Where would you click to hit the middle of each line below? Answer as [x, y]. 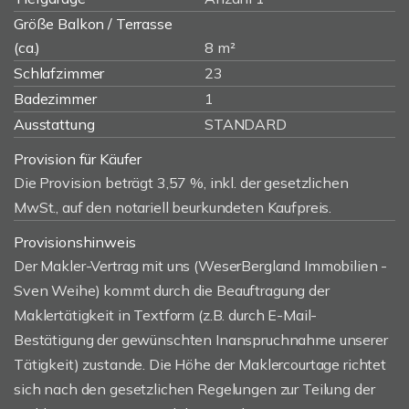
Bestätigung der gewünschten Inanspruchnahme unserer [201, 340]
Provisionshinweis [75, 242]
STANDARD [246, 124]
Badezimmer [55, 99]
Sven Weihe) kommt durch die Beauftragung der [172, 290]
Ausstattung [54, 124]
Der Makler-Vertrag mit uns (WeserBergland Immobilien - [201, 266]
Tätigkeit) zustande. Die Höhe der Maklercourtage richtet [200, 364]
